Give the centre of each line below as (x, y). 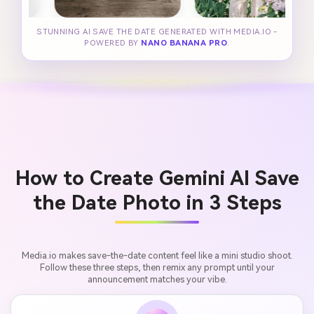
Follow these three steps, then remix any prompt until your (157, 267)
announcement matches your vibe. (157, 279)
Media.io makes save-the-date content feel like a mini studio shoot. (157, 255)
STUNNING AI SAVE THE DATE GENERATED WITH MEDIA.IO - (157, 32)
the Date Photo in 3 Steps (157, 203)
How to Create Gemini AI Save (157, 179)
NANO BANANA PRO (184, 43)
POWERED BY (113, 43)
